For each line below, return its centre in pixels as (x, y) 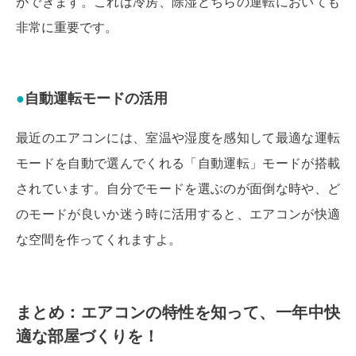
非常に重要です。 (67, 27)
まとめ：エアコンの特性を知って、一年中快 (178, 312)
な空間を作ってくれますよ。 (99, 239)
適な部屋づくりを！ (87, 336)
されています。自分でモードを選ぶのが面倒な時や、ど (178, 188)
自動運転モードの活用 (96, 98)
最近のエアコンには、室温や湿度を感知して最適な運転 (178, 137)
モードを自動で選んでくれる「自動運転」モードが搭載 (178, 163)
